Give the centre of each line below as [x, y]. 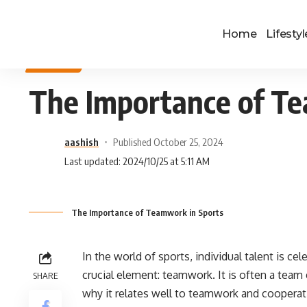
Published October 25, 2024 [168, 142]
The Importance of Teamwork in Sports [147, 212]
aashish [82, 142]
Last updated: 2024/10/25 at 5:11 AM [137, 161]
